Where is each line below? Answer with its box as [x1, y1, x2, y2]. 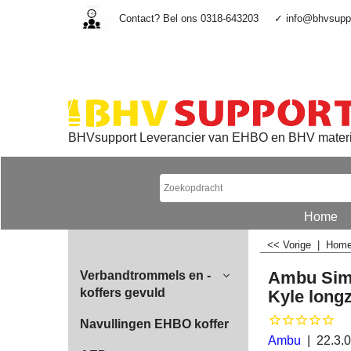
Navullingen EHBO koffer [80, 317, 229, 331]
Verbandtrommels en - [80, 269, 211, 282]
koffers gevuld [80, 286, 165, 299]
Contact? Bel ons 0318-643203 [119, 12, 259, 24]
